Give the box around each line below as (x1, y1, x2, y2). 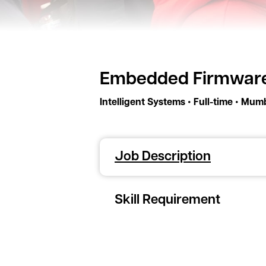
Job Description (115, 150, 211, 164)
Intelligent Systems (100, 98, 185, 107)
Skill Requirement (115, 194, 220, 207)
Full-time (194, 98, 233, 107)
